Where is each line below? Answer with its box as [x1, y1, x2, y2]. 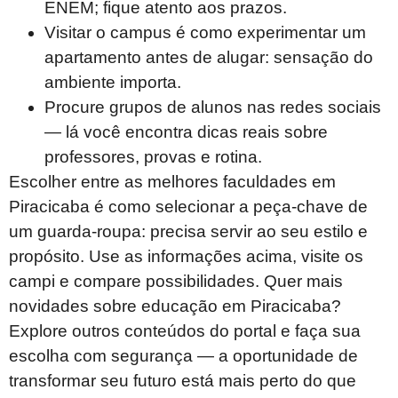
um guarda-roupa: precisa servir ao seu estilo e [9, 222, 368, 242]
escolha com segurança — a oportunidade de [9, 346, 358, 366]
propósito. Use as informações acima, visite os [9, 247, 363, 267]
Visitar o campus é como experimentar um [44, 23, 366, 43]
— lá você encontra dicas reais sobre [44, 123, 328, 142]
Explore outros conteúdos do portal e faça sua [9, 322, 361, 341]
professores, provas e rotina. [44, 147, 262, 167]
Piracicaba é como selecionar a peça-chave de [9, 197, 368, 217]
